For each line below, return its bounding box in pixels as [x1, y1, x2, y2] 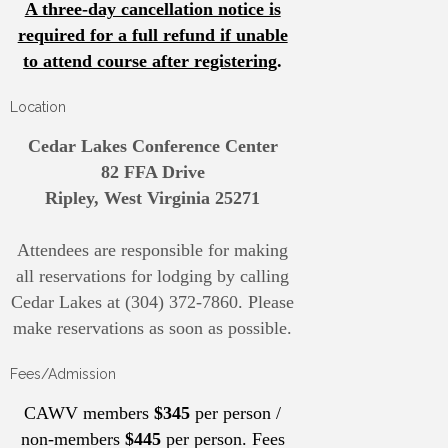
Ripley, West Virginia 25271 [45, 188, 261, 209]
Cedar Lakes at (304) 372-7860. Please [11, 292, 295, 313]
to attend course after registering [23, 51, 278, 72]
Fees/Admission [10, 366, 117, 383]
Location [10, 99, 67, 116]
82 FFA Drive [100, 162, 205, 183]
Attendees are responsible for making [17, 240, 289, 261]
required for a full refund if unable [17, 25, 288, 46]
